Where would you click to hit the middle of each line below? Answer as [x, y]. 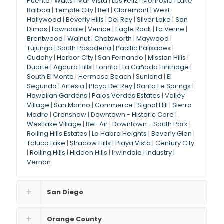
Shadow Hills [90, 143]
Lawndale [68, 29]
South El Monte [50, 77]
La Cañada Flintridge [156, 67]
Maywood [153, 39]
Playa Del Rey [111, 86]
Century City [175, 143]
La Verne [170, 29]
